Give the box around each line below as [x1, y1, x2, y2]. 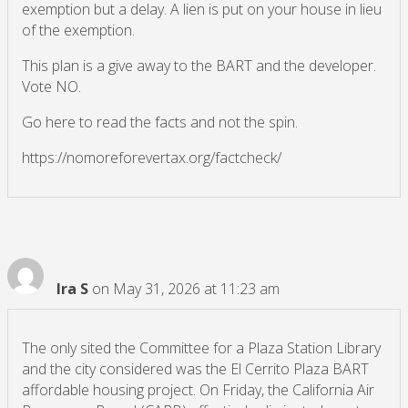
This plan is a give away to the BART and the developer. [22, 56, 376, 76]
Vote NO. [22, 76, 81, 97]
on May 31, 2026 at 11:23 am [92, 279, 280, 300]
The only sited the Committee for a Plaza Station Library [22, 338, 381, 359]
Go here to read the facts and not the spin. [22, 112, 298, 133]
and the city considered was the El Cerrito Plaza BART [22, 359, 369, 380]
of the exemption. [22, 20, 135, 41]
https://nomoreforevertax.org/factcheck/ [22, 148, 281, 168]
